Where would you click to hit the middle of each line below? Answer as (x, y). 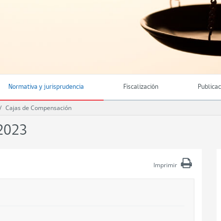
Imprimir (165, 165)
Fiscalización (141, 87)
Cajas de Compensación (38, 108)
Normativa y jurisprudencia (46, 87)
